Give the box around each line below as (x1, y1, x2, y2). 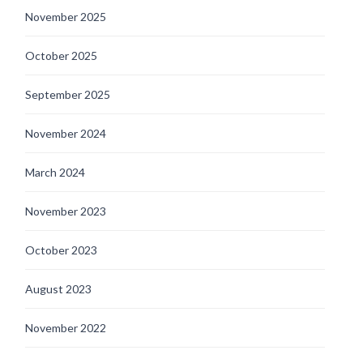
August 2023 (25, 281, 92, 296)
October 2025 (25, 48, 97, 62)
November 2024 (25, 126, 106, 140)
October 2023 (25, 242, 97, 257)
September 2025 (25, 87, 110, 101)
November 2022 (25, 320, 106, 335)
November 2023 (25, 203, 106, 218)
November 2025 (25, 9, 106, 23)
